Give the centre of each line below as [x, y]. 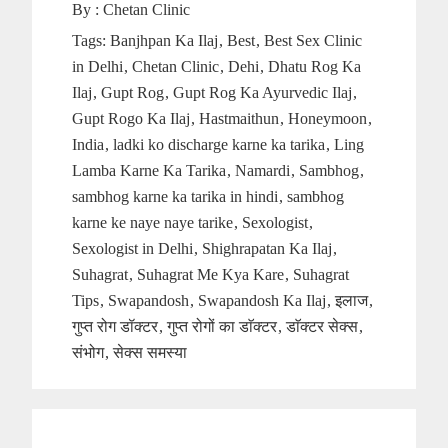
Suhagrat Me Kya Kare [211, 275]
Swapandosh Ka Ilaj [262, 301]
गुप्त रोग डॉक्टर [115, 327]
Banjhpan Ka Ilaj [164, 41]
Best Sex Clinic [313, 41]
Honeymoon [328, 119]
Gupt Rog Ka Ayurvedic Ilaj [263, 93]
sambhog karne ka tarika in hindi [175, 197]
